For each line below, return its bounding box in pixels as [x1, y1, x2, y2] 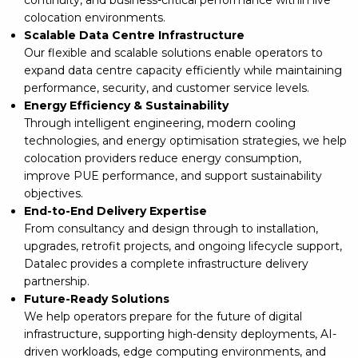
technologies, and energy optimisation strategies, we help [24, 133, 347, 148]
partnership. [24, 273, 89, 288]
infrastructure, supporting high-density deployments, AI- [24, 326, 336, 341]
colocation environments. [24, 10, 165, 25]
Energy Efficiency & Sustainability [24, 97, 229, 113]
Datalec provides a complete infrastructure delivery [24, 256, 308, 271]
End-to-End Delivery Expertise [24, 203, 207, 218]
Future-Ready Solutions [24, 291, 169, 306]
